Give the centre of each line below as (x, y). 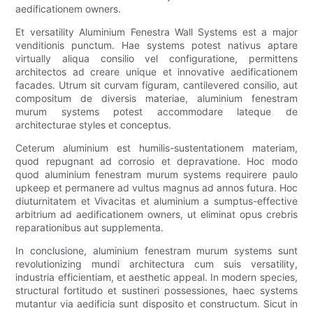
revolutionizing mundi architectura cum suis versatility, (156, 264)
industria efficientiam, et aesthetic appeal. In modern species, (156, 277)
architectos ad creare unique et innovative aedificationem (156, 72)
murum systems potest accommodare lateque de (156, 112)
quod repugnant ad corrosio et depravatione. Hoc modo (156, 161)
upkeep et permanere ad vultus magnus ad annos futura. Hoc (156, 188)
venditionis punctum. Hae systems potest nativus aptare (156, 45)
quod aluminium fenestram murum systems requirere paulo (156, 175)
